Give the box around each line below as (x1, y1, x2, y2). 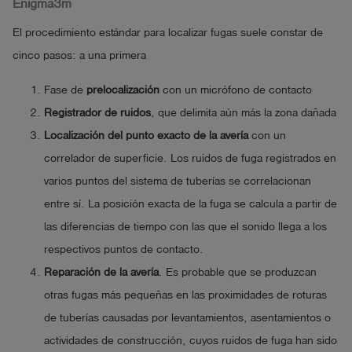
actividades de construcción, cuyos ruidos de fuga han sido (44, 335, 337, 347)
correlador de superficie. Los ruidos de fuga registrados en (44, 152, 336, 165)
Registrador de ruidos (44, 107, 151, 119)
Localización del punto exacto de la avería (44, 130, 248, 142)
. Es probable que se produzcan (159, 266, 317, 279)
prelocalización (86, 84, 159, 97)
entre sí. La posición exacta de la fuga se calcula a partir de (44, 198, 337, 211)
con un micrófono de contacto (159, 84, 312, 97)
